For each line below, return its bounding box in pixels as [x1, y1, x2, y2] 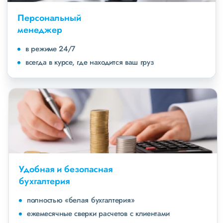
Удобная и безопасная [17, 163, 111, 176]
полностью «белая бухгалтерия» [25, 195, 133, 206]
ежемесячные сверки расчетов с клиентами [25, 208, 168, 219]
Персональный [17, 11, 81, 24]
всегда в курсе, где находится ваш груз [25, 57, 154, 68]
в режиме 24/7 [25, 43, 76, 54]
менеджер [17, 23, 62, 36]
